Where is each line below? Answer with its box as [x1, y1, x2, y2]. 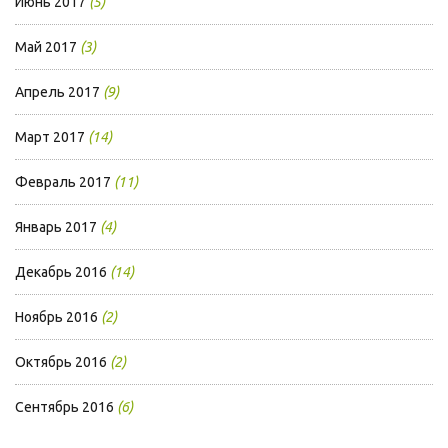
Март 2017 [15, 129, 85, 146]
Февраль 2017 [15, 174, 111, 191]
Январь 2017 [15, 219, 97, 236]
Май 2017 [15, 39, 77, 56]
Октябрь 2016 [15, 354, 107, 371]
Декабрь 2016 [15, 264, 107, 281]
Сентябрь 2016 [15, 399, 114, 416]
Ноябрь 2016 [15, 309, 98, 326]
